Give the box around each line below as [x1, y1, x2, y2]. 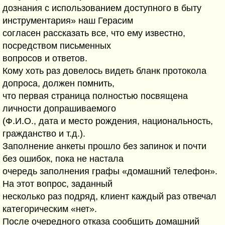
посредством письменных [3, 41, 111, 51]
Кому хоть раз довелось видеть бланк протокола [3, 66, 206, 76]
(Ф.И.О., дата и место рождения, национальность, [3, 116, 213, 126]
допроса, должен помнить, [3, 78, 115, 88]
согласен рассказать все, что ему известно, [3, 28, 185, 38]
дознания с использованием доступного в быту [3, 3, 201, 13]
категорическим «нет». [3, 204, 97, 214]
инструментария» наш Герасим [3, 16, 133, 26]
